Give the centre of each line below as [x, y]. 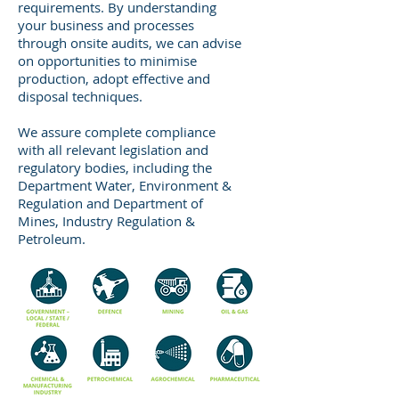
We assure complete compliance [117, 132]
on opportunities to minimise [107, 61]
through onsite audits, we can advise [130, 43]
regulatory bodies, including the [115, 167]
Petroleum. [52, 239]
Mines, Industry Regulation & [106, 221]
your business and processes [106, 25]
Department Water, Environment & [125, 185]
